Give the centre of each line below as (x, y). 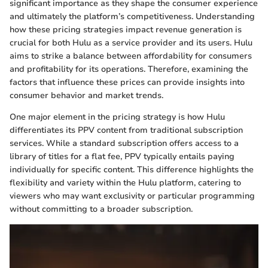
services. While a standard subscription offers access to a (124, 143)
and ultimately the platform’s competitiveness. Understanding (132, 16)
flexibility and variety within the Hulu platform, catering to (125, 183)
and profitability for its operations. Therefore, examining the (129, 69)
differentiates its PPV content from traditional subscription (126, 130)
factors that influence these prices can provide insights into (127, 82)
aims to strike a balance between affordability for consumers (131, 56)
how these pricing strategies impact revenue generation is (126, 30)
